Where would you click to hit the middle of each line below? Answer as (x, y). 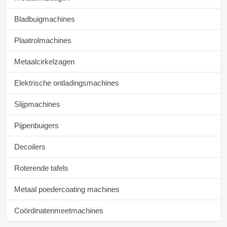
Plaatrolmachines (43, 41)
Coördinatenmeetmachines (59, 211)
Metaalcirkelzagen (44, 62)
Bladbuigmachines (45, 19)
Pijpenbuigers (36, 126)
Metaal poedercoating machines (67, 190)
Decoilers (30, 147)
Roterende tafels (41, 168)
